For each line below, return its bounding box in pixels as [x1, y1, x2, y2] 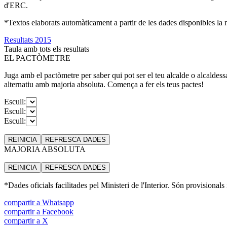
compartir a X [4, 216, 48, 225]
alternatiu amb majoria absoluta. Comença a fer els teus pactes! [4, 80, 204, 89]
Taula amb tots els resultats [4, 44, 89, 53]
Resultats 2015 [4, 35, 51, 44]
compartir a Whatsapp [4, 198, 74, 207]
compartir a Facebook [4, 207, 73, 216]
